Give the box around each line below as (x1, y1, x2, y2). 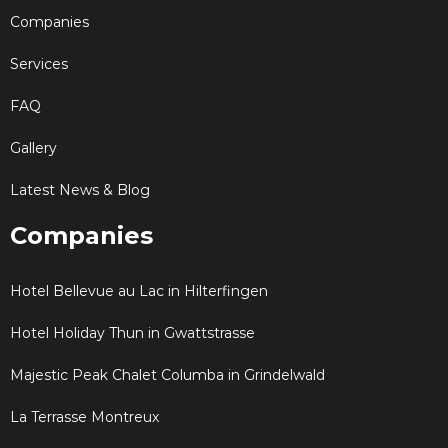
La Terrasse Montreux (10, 407, 159, 426)
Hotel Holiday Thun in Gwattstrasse (10, 323, 255, 342)
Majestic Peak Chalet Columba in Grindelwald (10, 365, 325, 384)
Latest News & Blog (10, 180, 150, 199)
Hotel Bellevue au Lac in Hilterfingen (10, 281, 268, 300)
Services (10, 54, 68, 73)
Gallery (10, 138, 57, 157)
